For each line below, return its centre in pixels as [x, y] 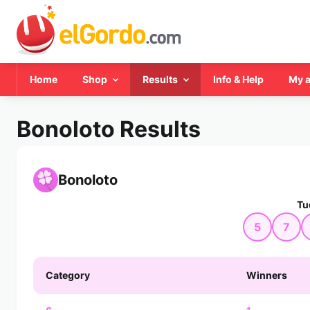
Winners [267, 275]
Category [68, 275]
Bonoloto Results [109, 129]
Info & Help [238, 79]
